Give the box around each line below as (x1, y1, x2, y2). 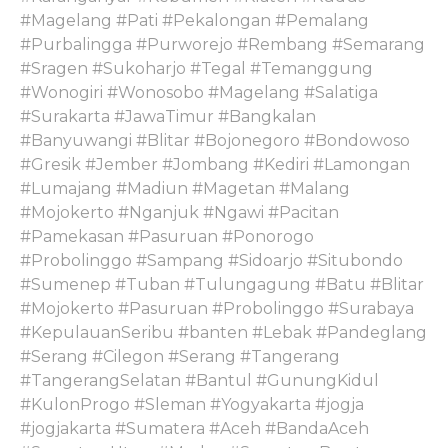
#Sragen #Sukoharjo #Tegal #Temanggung (20, 58, 373, 78)
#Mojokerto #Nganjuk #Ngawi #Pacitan (20, 202, 339, 222)
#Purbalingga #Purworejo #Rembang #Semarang (20, 34, 425, 54)
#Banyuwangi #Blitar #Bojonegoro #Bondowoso (20, 130, 410, 150)
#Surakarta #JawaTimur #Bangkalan (20, 106, 316, 126)
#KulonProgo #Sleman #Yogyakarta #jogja (20, 394, 364, 414)
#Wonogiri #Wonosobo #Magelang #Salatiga (20, 82, 378, 102)
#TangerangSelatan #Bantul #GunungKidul (20, 370, 379, 390)
